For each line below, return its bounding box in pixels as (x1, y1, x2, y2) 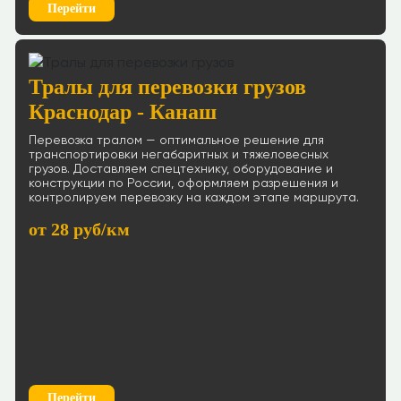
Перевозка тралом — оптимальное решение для (29, 134, 324, 147)
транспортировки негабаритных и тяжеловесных (29, 149, 328, 161)
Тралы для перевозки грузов (29, 75, 306, 98)
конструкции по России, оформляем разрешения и (29, 177, 338, 190)
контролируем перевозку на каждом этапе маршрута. (29, 192, 359, 204)
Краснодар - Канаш (29, 100, 217, 124)
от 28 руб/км (29, 219, 130, 239)
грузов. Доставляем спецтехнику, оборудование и (29, 163, 333, 175)
